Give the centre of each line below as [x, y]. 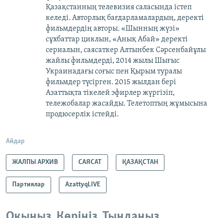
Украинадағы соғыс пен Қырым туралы [114, 72]
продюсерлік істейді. [82, 115]
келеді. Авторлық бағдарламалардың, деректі [125, 18]
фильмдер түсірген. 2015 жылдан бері [111, 82]
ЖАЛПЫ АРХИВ [35, 163]
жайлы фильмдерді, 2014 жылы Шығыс [113, 61]
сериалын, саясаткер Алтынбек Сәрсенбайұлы [126, 50]
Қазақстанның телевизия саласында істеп [119, 8]
